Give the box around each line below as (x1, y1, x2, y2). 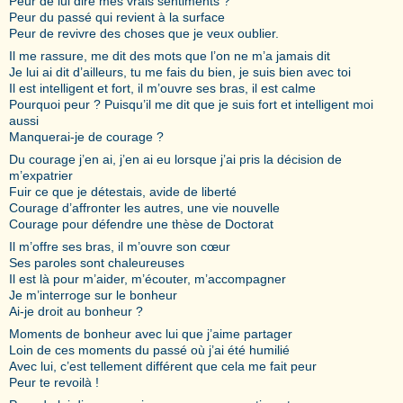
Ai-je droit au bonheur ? (9, 303, 143, 318)
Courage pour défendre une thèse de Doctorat (9, 216, 273, 231)
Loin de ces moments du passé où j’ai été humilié (9, 342, 290, 357)
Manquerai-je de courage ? (9, 129, 164, 144)
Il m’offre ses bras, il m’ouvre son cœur (9, 238, 230, 254)
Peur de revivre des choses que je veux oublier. (9, 25, 279, 40)
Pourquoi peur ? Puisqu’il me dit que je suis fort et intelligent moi (9, 96, 373, 112)
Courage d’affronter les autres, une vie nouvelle (9, 200, 280, 215)
